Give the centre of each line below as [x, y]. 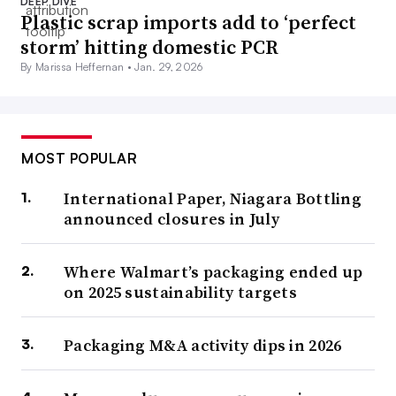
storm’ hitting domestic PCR [149, 46]
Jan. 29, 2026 [169, 66]
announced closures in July [171, 218]
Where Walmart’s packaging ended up [213, 271]
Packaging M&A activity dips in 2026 [203, 345]
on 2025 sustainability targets [181, 292]
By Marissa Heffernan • [78, 66]
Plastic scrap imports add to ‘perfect [188, 22]
